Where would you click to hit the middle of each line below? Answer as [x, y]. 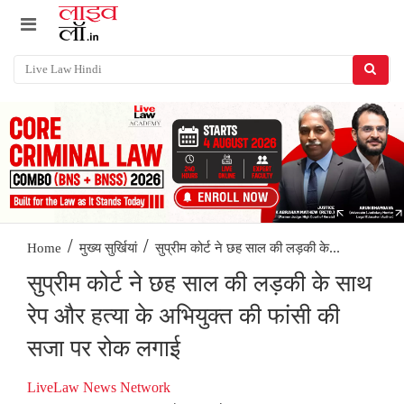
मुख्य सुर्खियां [108, 248]
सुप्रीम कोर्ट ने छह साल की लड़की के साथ [199, 284]
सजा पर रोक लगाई [104, 349]
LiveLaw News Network [99, 388]
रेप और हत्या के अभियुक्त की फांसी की [184, 317]
